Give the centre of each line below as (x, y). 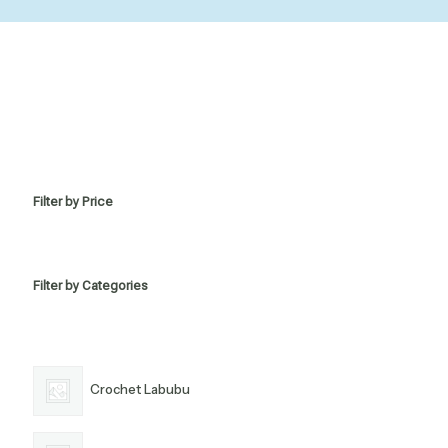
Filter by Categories (90, 285)
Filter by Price (73, 201)
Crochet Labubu (139, 389)
